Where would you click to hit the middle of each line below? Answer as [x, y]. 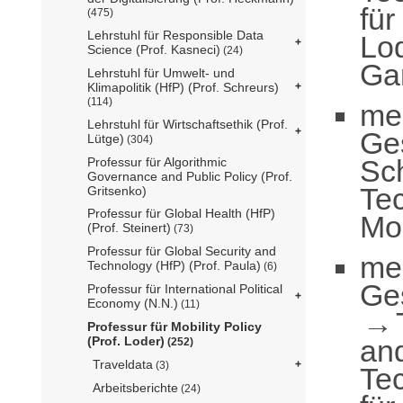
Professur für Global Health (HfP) [181, 213]
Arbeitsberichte [135, 387]
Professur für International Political [185, 288]
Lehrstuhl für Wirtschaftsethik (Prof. [188, 124]
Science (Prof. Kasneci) [154, 49]
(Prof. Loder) [126, 340]
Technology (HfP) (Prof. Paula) [174, 265]
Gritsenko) [117, 190]
